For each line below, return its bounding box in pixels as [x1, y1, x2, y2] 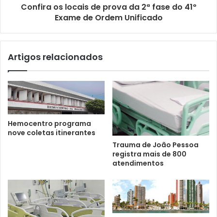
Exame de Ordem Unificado [54, 12, 163, 23]
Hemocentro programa [8, 119, 91, 129]
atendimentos [112, 158, 164, 168]
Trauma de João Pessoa [112, 139, 199, 150]
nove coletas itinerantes [8, 128, 95, 138]
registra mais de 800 [112, 149, 186, 159]
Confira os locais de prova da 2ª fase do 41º [20, 1, 197, 13]
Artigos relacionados [8, 50, 103, 63]
